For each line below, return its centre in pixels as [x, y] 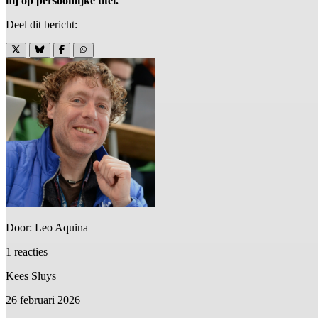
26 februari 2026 [43, 300]
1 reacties [27, 252]
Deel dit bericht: [42, 24]
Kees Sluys [31, 276]
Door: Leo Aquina [47, 228]
